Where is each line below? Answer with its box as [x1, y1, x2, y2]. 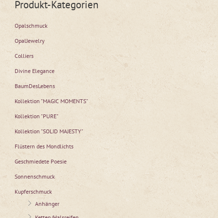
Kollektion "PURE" [15, 112, 58, 120]
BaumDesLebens [15, 82, 55, 90]
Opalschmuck [15, 22, 48, 30]
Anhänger [35, 200, 59, 208]
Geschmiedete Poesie [15, 158, 67, 165]
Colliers [15, 52, 34, 60]
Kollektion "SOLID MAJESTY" [15, 127, 83, 135]
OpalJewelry [15, 37, 45, 45]
